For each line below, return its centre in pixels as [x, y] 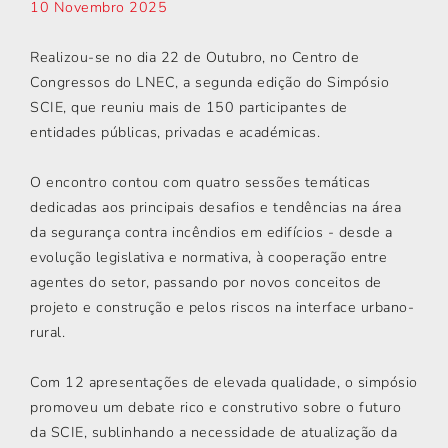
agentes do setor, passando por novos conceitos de [206, 282]
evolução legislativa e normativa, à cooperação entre [208, 257]
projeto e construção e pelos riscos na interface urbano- [222, 307]
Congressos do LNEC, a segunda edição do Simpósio [209, 82]
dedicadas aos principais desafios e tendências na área [215, 207]
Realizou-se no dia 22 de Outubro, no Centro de [194, 57]
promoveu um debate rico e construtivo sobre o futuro [215, 407]
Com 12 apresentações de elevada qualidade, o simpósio [224, 382]
